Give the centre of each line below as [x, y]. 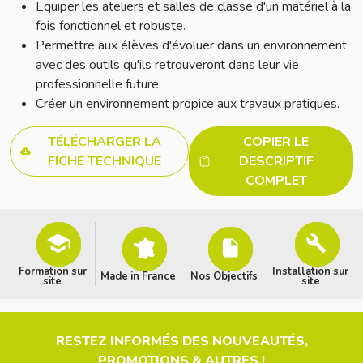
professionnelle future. [98, 84]
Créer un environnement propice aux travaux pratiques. [188, 104]
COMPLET [276, 181]
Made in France [138, 276]
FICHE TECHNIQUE [104, 161]
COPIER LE [276, 142]
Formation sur [52, 271]
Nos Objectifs [224, 276]
